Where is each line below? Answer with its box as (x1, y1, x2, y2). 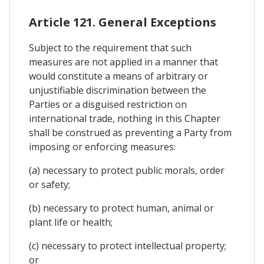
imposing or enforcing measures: (29, 140, 176, 153)
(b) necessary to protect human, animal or (29, 201, 214, 214)
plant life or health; (29, 215, 113, 229)
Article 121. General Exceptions (29, 14, 216, 30)
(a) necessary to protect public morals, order (29, 163, 225, 177)
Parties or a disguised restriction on (29, 97, 187, 111)
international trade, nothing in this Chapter (29, 111, 220, 125)
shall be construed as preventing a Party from (29, 126, 232, 139)
